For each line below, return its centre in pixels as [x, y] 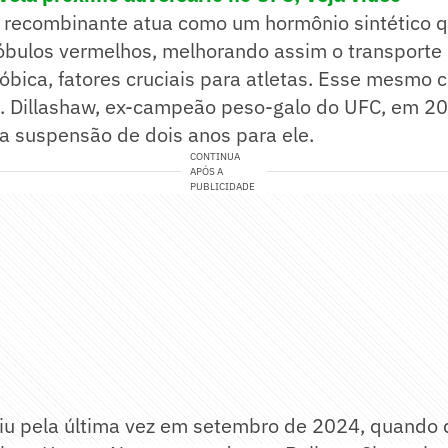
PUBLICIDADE [223, 187]
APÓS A [207, 172]
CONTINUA [215, 157]
